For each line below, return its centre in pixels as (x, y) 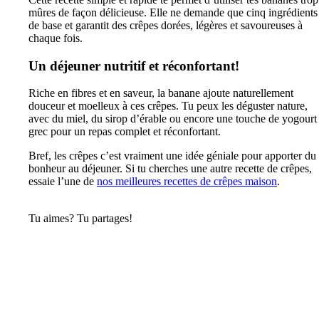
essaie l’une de (63, 181)
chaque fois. (56, 38)
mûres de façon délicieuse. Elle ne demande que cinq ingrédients (173, 13)
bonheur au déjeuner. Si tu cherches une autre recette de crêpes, (170, 168)
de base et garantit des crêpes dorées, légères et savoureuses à (166, 26)
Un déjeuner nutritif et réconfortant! (134, 66)
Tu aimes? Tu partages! (80, 218)
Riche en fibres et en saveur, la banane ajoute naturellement (161, 93)
